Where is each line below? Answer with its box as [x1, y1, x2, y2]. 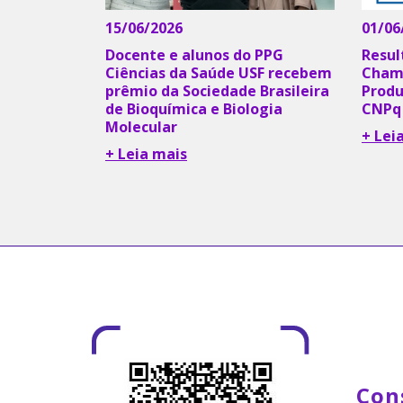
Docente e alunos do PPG [105, 44, 283, 65]
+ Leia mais [105, 143, 187, 164]
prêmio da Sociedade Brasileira [105, 80, 329, 101]
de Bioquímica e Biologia [105, 98, 282, 119]
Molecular [105, 116, 177, 137]
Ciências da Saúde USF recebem [105, 62, 332, 83]
